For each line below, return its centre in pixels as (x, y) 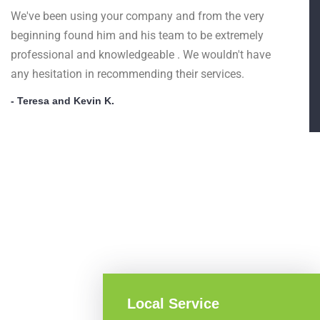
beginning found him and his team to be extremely (137, 36)
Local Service (173, 304)
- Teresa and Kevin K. (62, 101)
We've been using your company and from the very (137, 16)
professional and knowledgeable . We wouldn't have (141, 55)
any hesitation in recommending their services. (127, 74)
